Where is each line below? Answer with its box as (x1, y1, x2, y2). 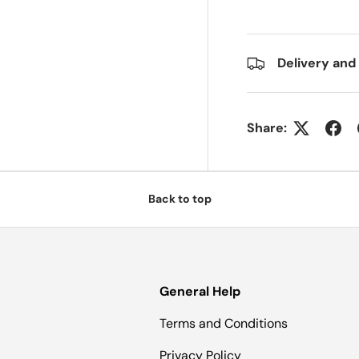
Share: (247, 119, 288, 137)
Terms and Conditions (159, 315, 288, 333)
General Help (159, 283, 240, 301)
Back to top (147, 192, 212, 207)
